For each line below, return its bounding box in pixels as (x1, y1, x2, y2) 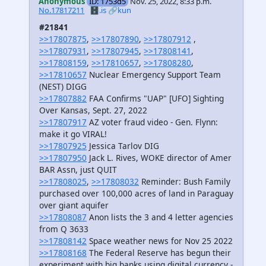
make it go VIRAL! (39, 128, 107, 140)
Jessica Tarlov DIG (87, 140, 159, 151)
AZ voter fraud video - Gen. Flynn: (87, 116, 218, 128)
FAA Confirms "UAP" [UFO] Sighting (87, 92, 224, 104)
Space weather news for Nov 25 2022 (87, 235, 233, 246)
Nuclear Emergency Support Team (87, 68, 221, 80)
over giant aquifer (39, 199, 109, 211)
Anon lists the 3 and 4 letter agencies (87, 211, 233, 223)
